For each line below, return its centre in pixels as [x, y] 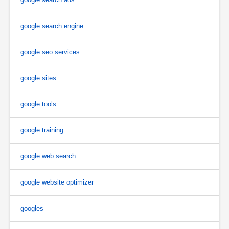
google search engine [52, 26]
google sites [38, 78]
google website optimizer [57, 182]
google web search [48, 156]
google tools [38, 104]
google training [42, 130]
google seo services [50, 52]
